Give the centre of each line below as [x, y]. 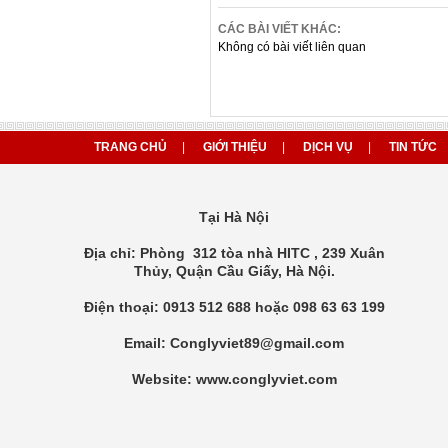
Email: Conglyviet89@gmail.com [234, 342]
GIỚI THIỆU [234, 146]
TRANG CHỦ [130, 146]
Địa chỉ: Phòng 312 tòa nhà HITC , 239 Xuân [234, 252]
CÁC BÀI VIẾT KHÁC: [279, 28]
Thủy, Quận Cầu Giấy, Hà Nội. [234, 270]
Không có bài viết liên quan [292, 46]
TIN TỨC [412, 146]
